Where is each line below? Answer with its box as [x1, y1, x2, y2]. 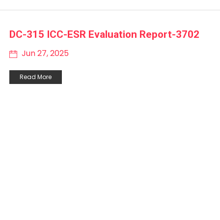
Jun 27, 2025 [20, 47, 69, 59]
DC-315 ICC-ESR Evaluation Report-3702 [9, 28, 199, 40]
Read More [20, 72, 52, 81]
